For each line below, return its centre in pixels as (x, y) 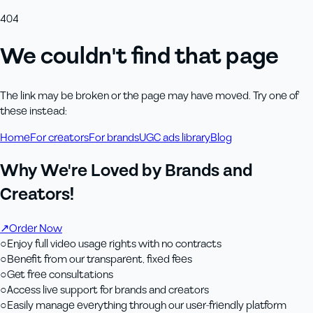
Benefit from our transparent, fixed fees (100, 259)
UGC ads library (175, 137)
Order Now (36, 228)
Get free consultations (60, 274)
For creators (59, 137)
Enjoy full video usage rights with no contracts (114, 243)
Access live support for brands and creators (108, 290)
